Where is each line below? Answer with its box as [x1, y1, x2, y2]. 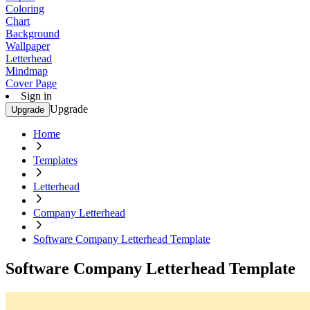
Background [6, 28, 60, 39]
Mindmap [6, 65, 48, 77]
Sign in [21, 90, 52, 102]
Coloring [6, 3, 44, 15]
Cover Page [6, 77, 57, 89]
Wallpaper [6, 40, 50, 52]
